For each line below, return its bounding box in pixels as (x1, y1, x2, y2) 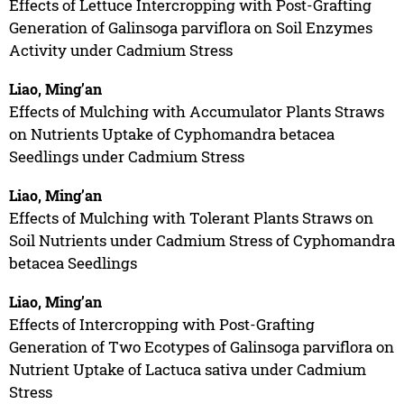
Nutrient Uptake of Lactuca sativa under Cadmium (8, 358, 366, 380)
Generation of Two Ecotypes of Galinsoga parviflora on (8, 335, 394, 357)
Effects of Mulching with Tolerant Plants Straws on (8, 207, 373, 228)
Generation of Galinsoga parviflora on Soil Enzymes (8, 16, 372, 38)
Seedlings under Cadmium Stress (8, 145, 244, 167)
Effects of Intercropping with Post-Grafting (8, 313, 315, 335)
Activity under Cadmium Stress (8, 39, 233, 60)
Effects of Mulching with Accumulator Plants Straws (8, 100, 384, 122)
